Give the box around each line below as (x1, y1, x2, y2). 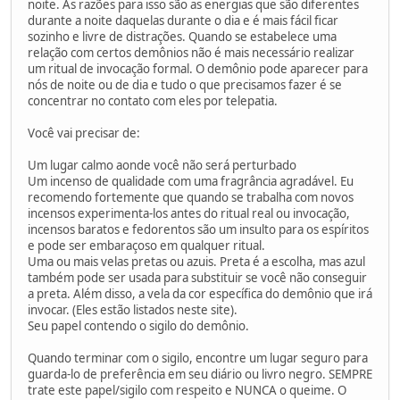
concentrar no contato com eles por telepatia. (28, 92, 278, 109)
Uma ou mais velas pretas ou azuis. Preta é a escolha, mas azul (28, 253, 365, 270)
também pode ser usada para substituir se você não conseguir (28, 269, 367, 286)
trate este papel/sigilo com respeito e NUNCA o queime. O (28, 381, 346, 398)
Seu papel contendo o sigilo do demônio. (28, 317, 249, 334)
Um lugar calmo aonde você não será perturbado (28, 156, 296, 173)
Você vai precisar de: (28, 124, 140, 141)
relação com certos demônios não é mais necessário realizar (28, 44, 354, 61)
